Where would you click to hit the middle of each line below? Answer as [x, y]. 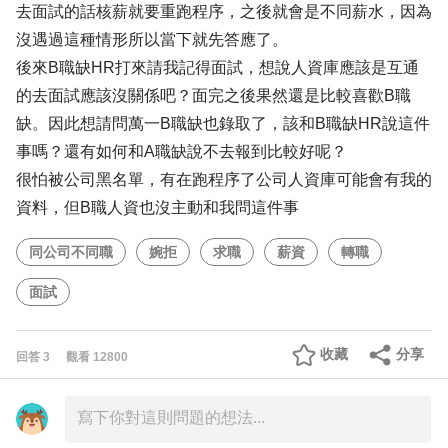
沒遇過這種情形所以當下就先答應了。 [152, 39]
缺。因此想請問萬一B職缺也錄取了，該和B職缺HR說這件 [223, 123]
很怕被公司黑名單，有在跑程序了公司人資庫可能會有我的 [224, 179]
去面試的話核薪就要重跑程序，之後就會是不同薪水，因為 [224, 11]
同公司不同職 [71, 252]
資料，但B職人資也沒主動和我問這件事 [157, 207]
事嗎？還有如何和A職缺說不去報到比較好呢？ [181, 151]
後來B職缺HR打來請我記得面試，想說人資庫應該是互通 [217, 67]
